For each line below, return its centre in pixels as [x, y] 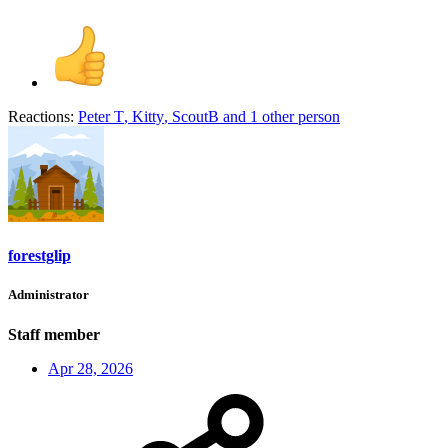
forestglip [39, 256]
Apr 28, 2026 [90, 368]
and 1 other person [279, 116]
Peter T [101, 116]
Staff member [54, 334]
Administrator [48, 295]
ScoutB [195, 116]
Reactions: [41, 116]
